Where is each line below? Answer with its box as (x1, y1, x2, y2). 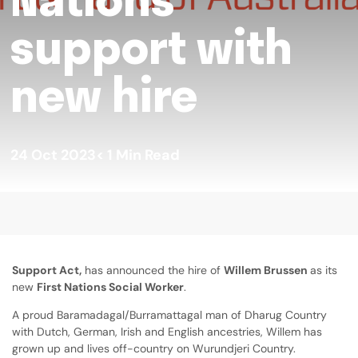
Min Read (116, 145, 180, 165)
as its (310, 262, 337, 277)
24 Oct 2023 (10, 145, 96, 165)
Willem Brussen (224, 262, 310, 277)
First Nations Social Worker (37, 279, 184, 294)
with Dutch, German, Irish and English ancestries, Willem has (12, 324, 322, 339)
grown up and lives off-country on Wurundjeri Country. (12, 340, 296, 356)
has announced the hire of (82, 262, 224, 277)
